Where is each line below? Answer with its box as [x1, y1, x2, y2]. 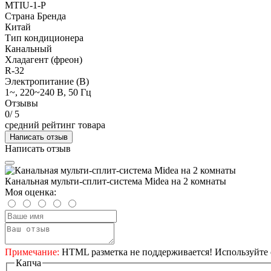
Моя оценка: [5, 186, 56, 197]
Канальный [5, 43, 52, 54]
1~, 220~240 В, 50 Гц [5, 87, 91, 97]
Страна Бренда [5, 10, 66, 21]
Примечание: [5, 246, 59, 257]
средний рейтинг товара [5, 119, 105, 130]
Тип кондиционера [5, 32, 83, 43]
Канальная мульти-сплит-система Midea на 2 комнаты [5, 175, 226, 186]
